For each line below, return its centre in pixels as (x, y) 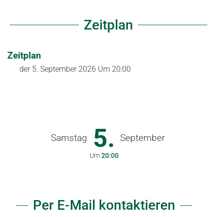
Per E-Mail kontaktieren (104, 205)
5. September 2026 (64, 69)
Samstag (69, 138)
